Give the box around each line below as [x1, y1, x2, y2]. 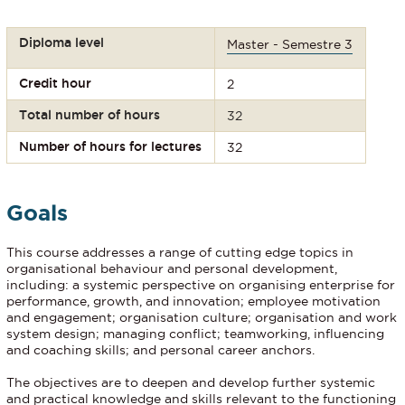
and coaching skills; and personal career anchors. [6, 343, 315, 358]
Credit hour [19, 75, 92, 90]
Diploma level [19, 34, 105, 50]
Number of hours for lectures [19, 138, 202, 154]
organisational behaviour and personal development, [6, 261, 337, 277]
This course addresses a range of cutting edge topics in [6, 245, 353, 260]
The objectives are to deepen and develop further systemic [6, 375, 375, 391]
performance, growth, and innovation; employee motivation [6, 294, 381, 309]
